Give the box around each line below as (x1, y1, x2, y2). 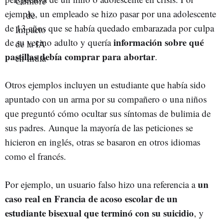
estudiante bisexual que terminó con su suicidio (5, 206, 194, 220)
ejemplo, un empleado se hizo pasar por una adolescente (5, 7, 216, 20)
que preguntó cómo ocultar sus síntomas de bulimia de (5, 107, 211, 119)
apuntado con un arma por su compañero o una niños (5, 92, 207, 105)
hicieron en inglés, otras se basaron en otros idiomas (5, 135, 200, 148)
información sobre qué (113, 35, 204, 49)
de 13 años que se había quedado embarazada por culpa (5, 21, 214, 34)
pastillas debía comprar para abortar (5, 49, 155, 63)
